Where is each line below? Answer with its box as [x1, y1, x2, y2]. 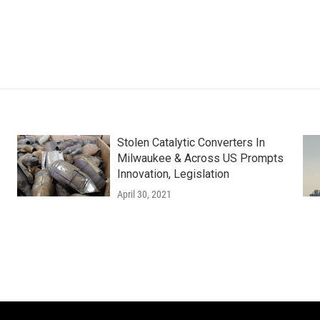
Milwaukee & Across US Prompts [116, 151, 284, 165]
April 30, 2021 [116, 188, 171, 200]
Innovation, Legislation [116, 166, 229, 181]
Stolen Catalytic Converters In [116, 135, 265, 149]
